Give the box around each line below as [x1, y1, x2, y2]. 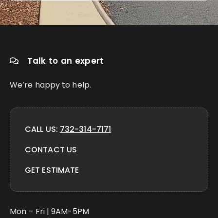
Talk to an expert [27, 55, 104, 67]
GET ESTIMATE [25, 164, 79, 176]
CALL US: [25, 124, 60, 135]
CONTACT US [25, 144, 77, 156]
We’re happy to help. [10, 79, 91, 91]
